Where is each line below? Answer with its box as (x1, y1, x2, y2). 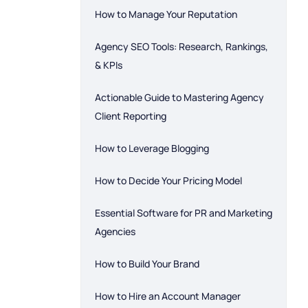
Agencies (95, 225, 135, 238)
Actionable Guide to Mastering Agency (95, 91, 264, 104)
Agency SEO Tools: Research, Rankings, (95, 40, 268, 53)
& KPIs (95, 58, 122, 71)
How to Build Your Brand (95, 257, 199, 270)
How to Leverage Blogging (95, 142, 209, 155)
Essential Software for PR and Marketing (95, 206, 272, 219)
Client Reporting (95, 109, 166, 122)
